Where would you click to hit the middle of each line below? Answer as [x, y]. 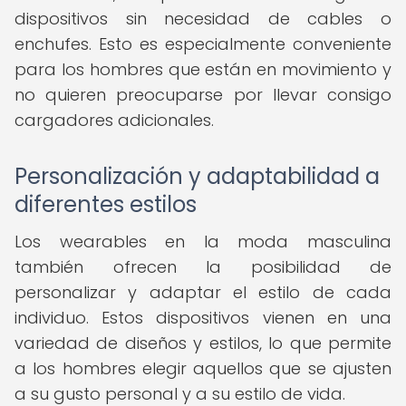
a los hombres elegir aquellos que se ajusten [203, 368]
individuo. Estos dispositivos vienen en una [203, 318]
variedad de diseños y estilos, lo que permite [203, 343]
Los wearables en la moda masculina [203, 242]
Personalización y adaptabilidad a [197, 176]
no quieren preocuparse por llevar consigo [203, 95]
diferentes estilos [106, 204]
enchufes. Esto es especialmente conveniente [203, 44]
